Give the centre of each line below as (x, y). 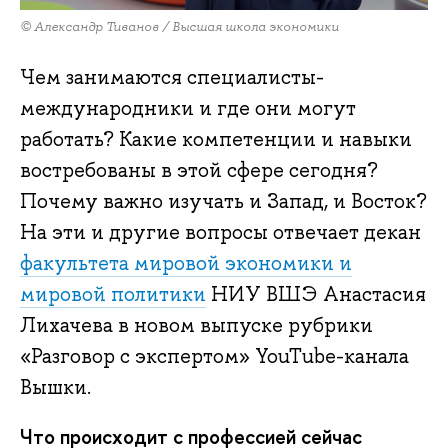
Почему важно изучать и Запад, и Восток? (223, 201)
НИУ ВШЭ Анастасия (316, 294)
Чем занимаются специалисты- (172, 77)
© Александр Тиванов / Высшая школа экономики (179, 26)
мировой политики (113, 294)
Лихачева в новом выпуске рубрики (196, 325)
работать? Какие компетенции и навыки (216, 139)
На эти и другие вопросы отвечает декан (220, 232)
